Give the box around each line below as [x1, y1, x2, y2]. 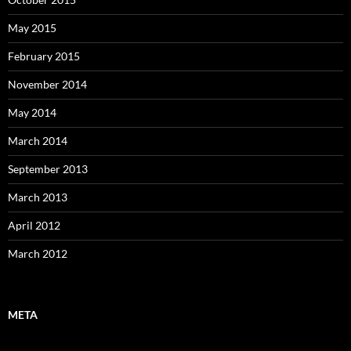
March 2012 [8, 247, 67, 261]
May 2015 [8, 21, 56, 35]
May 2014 [8, 106, 56, 120]
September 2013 [8, 162, 88, 176]
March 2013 [8, 190, 67, 204]
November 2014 [8, 78, 87, 92]
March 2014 [8, 134, 67, 148]
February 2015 [8, 49, 80, 63]
